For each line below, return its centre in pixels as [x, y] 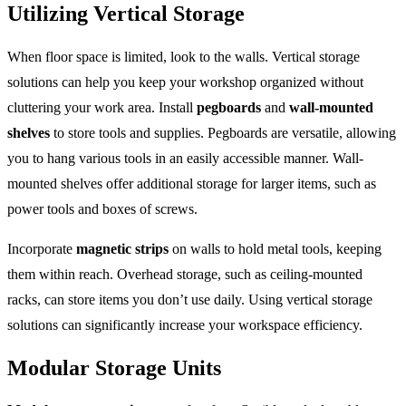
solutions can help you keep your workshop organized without [185, 82]
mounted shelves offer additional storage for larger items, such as [192, 183]
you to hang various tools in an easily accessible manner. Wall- [185, 158]
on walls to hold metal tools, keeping [275, 248]
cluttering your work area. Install [102, 107]
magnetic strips [122, 248]
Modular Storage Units [114, 367]
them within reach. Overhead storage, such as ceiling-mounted [185, 274]
